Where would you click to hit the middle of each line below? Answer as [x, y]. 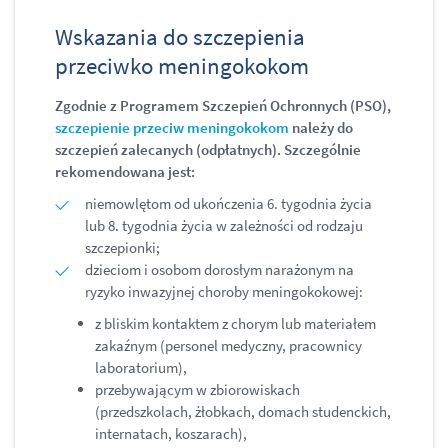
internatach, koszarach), [171, 434]
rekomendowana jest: [125, 172]
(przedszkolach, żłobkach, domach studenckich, [243, 412]
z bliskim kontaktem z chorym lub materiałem [235, 324]
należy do [321, 128]
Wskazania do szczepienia [180, 37]
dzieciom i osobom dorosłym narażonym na [219, 270]
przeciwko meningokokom [182, 66]
